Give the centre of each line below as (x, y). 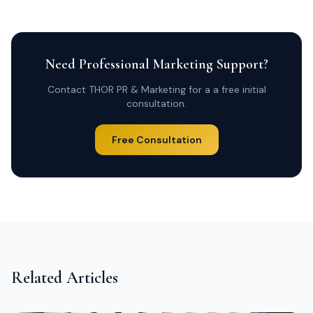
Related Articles (65, 278)
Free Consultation (156, 140)
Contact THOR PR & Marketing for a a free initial (156, 89)
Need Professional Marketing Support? (156, 64)
